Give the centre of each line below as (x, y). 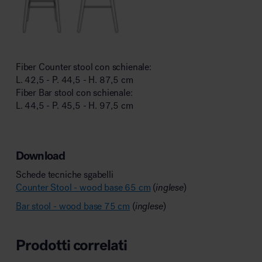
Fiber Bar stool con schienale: (74, 93)
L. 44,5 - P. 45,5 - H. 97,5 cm (74, 106)
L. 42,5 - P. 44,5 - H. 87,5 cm (74, 80)
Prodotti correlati (71, 245)
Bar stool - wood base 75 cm (73, 206)
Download (40, 156)
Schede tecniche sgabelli (64, 175)
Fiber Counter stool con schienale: (83, 67)
